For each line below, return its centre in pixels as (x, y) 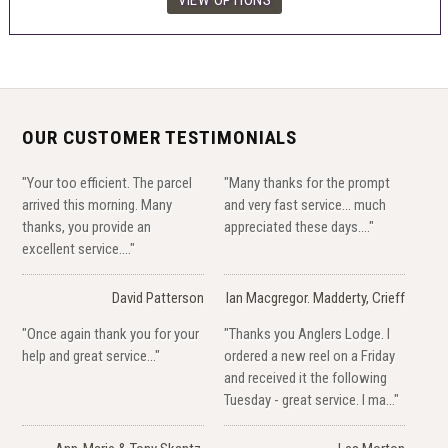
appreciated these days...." (298, 226)
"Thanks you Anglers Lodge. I (306, 333)
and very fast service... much (304, 204)
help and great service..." (91, 355)
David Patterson (157, 297)
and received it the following (305, 377)
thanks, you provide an (87, 226)
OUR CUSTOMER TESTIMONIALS (160, 137)
